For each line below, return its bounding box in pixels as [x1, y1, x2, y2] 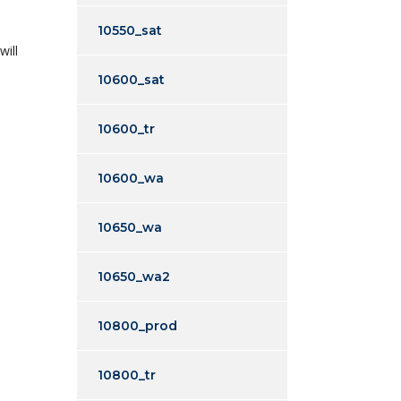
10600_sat [98, 72, 165, 88]
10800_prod [98, 318, 177, 334]
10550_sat [98, 22, 162, 38]
